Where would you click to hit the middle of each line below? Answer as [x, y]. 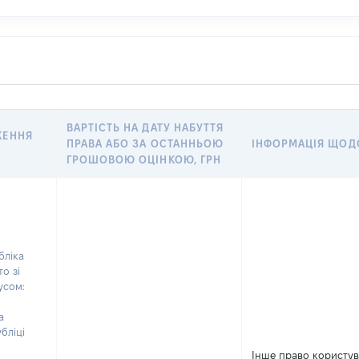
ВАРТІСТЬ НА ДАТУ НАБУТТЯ [145, 127]
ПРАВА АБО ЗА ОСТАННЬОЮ [145, 143]
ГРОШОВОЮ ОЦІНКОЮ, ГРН [144, 159]
